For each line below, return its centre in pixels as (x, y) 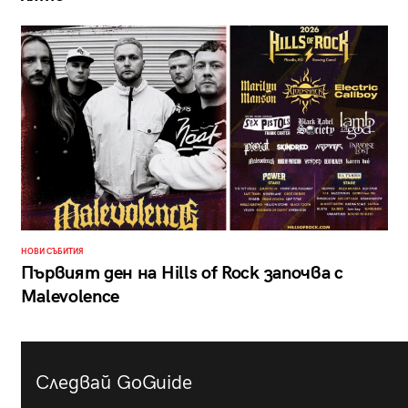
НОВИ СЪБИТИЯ (52, 251)
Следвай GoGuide (113, 382)
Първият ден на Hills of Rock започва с (182, 273)
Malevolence (70, 296)
